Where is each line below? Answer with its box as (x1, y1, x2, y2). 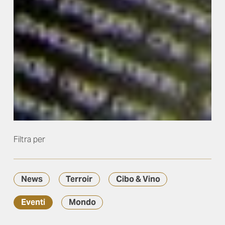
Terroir (66, 174, 92, 185)
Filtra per (14, 134, 46, 145)
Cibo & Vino (116, 174, 160, 185)
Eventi (21, 196, 46, 207)
